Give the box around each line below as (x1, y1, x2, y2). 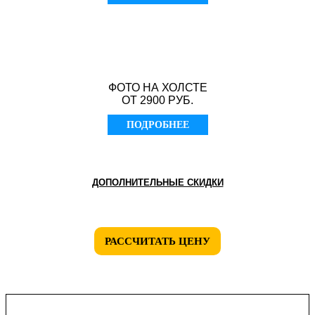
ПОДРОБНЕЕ (126, 120, 189, 131)
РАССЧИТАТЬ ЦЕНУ (105, 236, 210, 247)
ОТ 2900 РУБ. (122, 94, 193, 107)
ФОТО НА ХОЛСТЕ (108, 82, 207, 94)
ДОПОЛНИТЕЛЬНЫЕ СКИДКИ (91, 177, 224, 188)
